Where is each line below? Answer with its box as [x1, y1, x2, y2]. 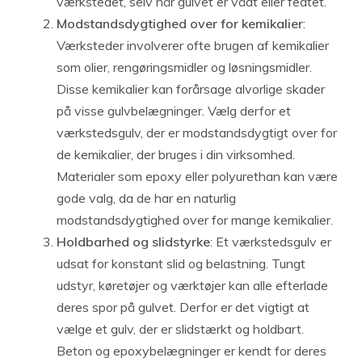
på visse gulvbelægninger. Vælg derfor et [57, 102, 291, 119]
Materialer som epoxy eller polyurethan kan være [57, 167, 338, 184]
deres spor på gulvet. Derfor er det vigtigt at [57, 298, 309, 315]
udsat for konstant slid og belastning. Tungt [57, 255, 305, 271]
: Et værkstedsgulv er [210, 233, 331, 250]
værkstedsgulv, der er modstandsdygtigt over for [57, 124, 337, 141]
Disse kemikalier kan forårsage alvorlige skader [57, 80, 325, 97]
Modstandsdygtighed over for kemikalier [57, 15, 303, 32]
